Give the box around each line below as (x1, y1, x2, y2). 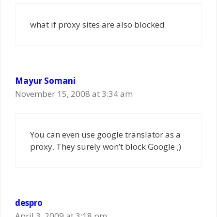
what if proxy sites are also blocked (30, 18, 165, 30)
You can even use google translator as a (30, 129, 181, 140)
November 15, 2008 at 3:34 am (15, 88, 133, 99)
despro (15, 197, 43, 208)
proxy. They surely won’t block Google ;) (30, 141, 181, 152)
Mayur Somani (15, 75, 76, 86)
